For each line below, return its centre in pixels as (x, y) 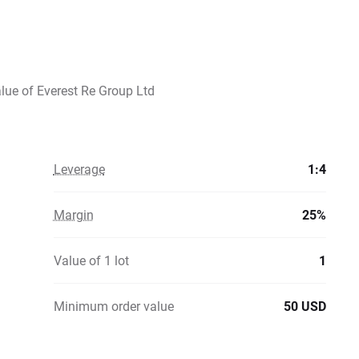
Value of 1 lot (91, 260)
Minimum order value (113, 306)
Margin (73, 214)
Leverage (79, 169)
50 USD (305, 306)
